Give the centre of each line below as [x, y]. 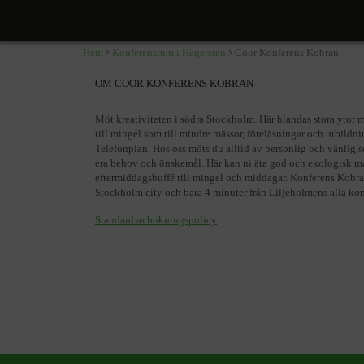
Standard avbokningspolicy [156, 220]
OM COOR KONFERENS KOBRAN [174, 83]
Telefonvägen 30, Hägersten [156, 30]
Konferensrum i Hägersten [169, 52]
